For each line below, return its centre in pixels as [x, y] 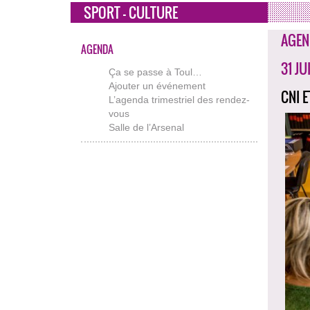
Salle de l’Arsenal [146, 127]
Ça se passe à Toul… [155, 72]
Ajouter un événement [157, 85]
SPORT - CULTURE [131, 12]
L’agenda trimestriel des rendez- [179, 99]
